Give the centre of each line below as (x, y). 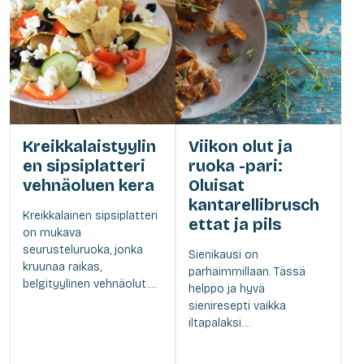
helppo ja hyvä (227, 288)
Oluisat (217, 185)
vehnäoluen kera (89, 185)
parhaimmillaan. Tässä (247, 271)
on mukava (52, 232)
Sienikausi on (223, 254)
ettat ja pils (235, 224)
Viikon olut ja (240, 146)
